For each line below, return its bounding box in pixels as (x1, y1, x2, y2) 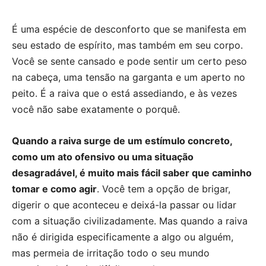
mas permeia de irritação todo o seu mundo (12, 246, 210, 259)
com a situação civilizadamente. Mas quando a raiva (12, 214, 248, 227)
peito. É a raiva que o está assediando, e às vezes (12, 87, 237, 99)
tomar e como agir (12, 182, 97, 195)
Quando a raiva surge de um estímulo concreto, (12, 134, 232, 147)
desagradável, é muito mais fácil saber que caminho (12, 166, 252, 179)
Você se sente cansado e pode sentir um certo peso (12, 55, 247, 67)
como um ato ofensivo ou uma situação (12, 150, 194, 163)
